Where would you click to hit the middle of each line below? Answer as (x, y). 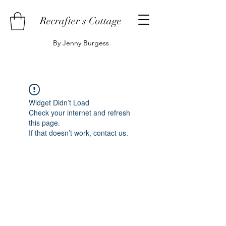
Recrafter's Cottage (81, 21)
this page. (44, 122)
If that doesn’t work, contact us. (78, 132)
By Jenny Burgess (81, 43)
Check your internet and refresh (79, 112)
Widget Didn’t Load (59, 102)
